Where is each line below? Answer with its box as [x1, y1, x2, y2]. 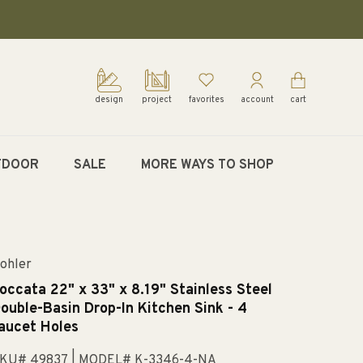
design [95, 95, 124, 105]
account [240, 95, 274, 105]
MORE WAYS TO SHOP [140, 157, 274, 173]
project [142, 95, 173, 105]
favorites [188, 95, 224, 105]
